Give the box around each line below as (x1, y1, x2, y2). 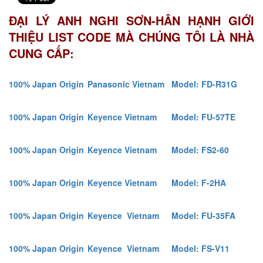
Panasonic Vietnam (87, 77, 164, 90)
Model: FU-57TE (171, 110, 235, 123)
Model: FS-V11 (171, 242, 230, 254)
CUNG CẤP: (9, 44, 74, 62)
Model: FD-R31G (171, 77, 237, 90)
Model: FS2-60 (171, 143, 229, 156)
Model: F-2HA (171, 176, 226, 188)
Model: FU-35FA (171, 209, 235, 221)
